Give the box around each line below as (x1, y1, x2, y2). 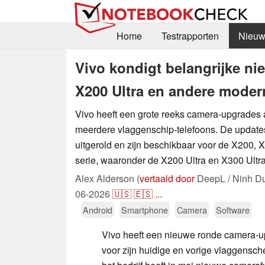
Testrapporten (161, 29, 219, 43)
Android (83, 203, 112, 216)
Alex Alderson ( (75, 171, 140, 185)
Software (216, 203, 250, 216)
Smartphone (121, 203, 168, 216)
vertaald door (140, 171, 195, 185)
